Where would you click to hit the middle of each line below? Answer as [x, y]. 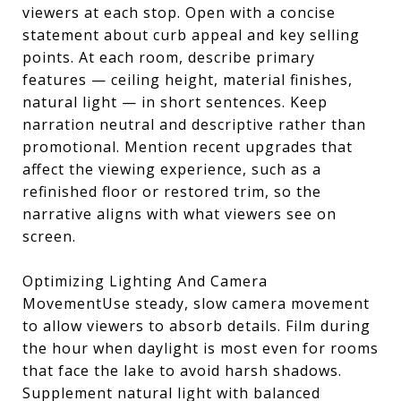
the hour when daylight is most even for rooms [200, 348]
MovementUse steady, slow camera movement [196, 303]
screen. [49, 236]
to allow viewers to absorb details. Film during [196, 326]
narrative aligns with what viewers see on [179, 214]
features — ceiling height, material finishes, [188, 80]
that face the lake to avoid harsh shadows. [182, 371]
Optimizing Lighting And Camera [145, 281]
